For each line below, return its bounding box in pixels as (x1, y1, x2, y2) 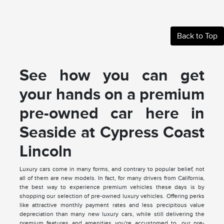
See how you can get (19, 66, 205, 84)
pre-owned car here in (19, 104, 205, 122)
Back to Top (177, 31, 217, 41)
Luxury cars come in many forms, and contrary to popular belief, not (19, 165, 205, 173)
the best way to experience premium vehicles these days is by (19, 183, 205, 191)
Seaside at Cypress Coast (19, 123, 205, 141)
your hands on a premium (19, 85, 205, 103)
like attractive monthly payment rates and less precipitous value (19, 201, 205, 209)
